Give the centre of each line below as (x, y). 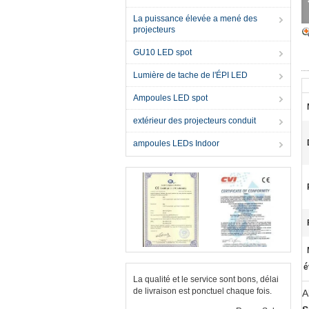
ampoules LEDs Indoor (176, 143)
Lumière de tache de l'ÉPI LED (190, 75)
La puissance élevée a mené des (195, 19)
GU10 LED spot (162, 52)
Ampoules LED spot (170, 98)
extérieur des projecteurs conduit (195, 121)
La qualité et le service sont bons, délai (206, 279)
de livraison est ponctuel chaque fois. (202, 291)
